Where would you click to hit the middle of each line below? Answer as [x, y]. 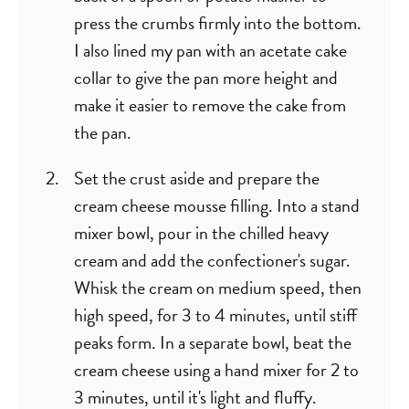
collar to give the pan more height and [206, 77]
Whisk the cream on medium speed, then [218, 287]
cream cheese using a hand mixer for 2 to [216, 369]
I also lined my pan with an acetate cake [210, 50]
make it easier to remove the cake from [210, 105]
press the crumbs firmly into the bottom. [218, 22]
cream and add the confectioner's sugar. [212, 260]
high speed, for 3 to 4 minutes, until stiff [215, 315]
